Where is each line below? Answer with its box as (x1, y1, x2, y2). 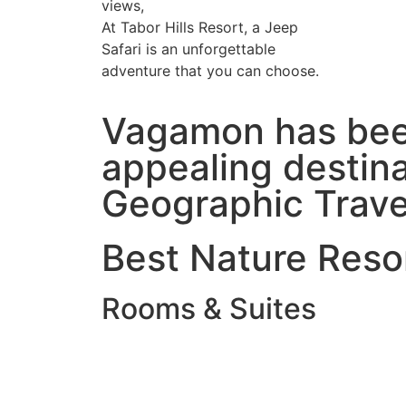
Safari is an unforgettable (101, 40, 275, 59)
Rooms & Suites (101, 290, 316, 326)
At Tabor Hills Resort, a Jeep (101, 18, 298, 37)
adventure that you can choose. (101, 62, 319, 81)
